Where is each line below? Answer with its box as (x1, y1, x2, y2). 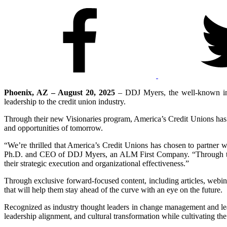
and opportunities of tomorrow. (4, 123, 103, 132)
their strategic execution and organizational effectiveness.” (4, 159, 189, 168)
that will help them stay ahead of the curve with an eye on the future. (4, 185, 222, 194)
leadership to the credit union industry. (4, 97, 126, 106)
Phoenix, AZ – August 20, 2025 (4, 88, 116, 97)
